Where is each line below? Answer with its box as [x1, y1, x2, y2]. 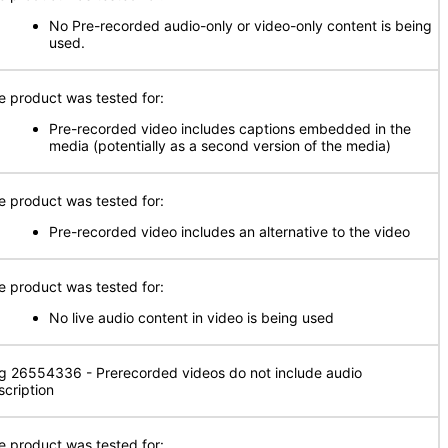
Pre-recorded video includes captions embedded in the [49, 120, 411, 137]
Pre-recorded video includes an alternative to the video [49, 223, 410, 240]
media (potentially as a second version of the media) [49, 137, 391, 154]
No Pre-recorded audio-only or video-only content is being [49, 17, 432, 34]
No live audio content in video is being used [49, 309, 334, 326]
